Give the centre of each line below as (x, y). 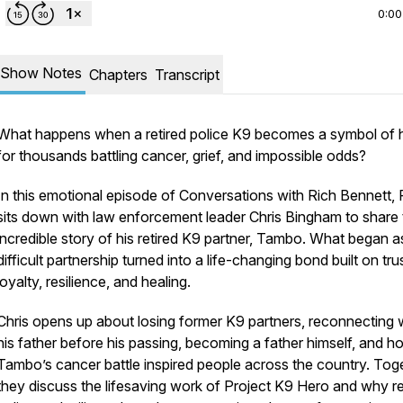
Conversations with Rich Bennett (285, 195)
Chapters (118, 75)
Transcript (187, 75)
